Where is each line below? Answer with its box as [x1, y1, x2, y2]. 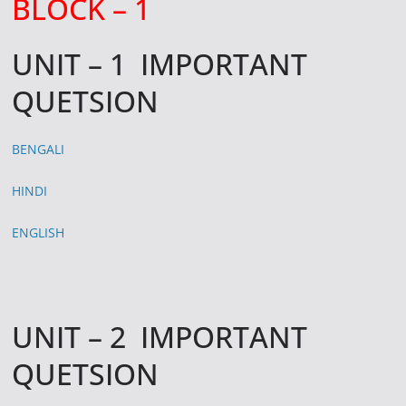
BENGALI [12, 140, 65, 158]
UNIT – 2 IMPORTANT [12, 316, 308, 356]
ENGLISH [12, 223, 65, 241]
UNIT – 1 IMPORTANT [12, 43, 308, 83]
